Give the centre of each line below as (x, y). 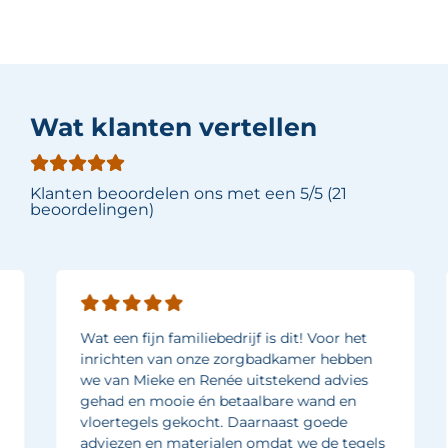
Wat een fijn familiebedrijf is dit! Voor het (212, 338)
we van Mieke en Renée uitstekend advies (213, 380)
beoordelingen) (92, 209)
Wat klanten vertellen (173, 127)
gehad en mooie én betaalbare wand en (207, 401)
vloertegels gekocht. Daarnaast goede (202, 422)
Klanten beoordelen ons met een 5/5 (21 (188, 193)
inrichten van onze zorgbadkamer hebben (215, 359)
